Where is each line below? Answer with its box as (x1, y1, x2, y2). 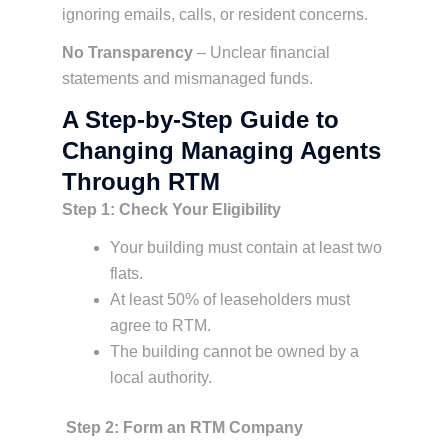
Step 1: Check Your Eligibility (62, 201, 281, 218)
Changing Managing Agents (62, 137, 381, 164)
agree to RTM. (110, 317, 211, 334)
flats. (110, 265, 143, 282)
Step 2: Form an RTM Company (66, 419, 303, 436)
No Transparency (62, 44, 193, 61)
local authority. (110, 369, 212, 386)
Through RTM (62, 168, 220, 195)
